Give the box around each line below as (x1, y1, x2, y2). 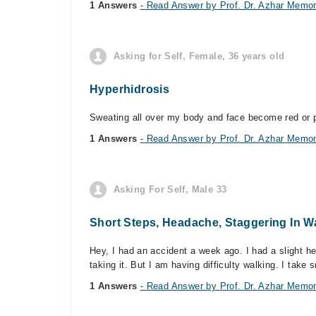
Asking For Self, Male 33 (114, 184, 227, 195)
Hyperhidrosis (90, 83, 170, 95)
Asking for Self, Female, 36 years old (114, 51, 285, 61)
